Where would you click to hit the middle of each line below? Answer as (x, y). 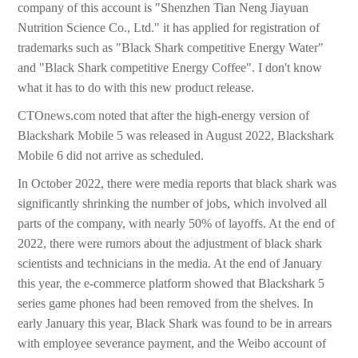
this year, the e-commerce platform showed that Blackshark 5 (171, 284)
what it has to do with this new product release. (136, 88)
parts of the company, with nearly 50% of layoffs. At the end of (177, 224)
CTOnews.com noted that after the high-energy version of (164, 116)
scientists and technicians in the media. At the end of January (170, 264)
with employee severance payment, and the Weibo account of (172, 344)
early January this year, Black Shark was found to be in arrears (175, 324)
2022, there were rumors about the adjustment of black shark (170, 244)
